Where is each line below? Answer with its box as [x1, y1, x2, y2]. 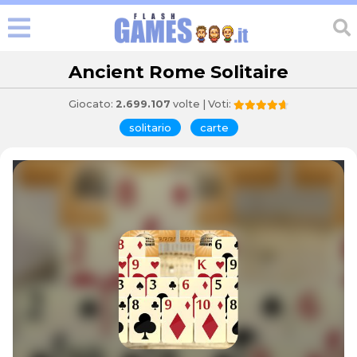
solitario [128, 120, 171, 134]
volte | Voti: [207, 98, 233, 110]
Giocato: [68, 98, 116, 110]
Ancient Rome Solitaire [69, 61, 288, 83]
